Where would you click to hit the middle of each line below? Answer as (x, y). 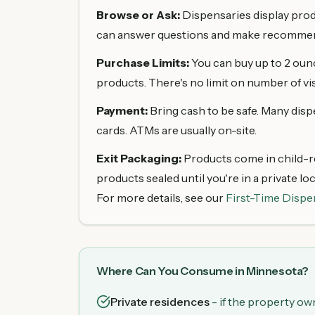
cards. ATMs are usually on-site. (176, 130)
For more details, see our (161, 198)
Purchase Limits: (143, 63)
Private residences (160, 302)
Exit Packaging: (139, 158)
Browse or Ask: (138, 15)
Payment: (122, 110)
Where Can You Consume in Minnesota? (202, 271)
